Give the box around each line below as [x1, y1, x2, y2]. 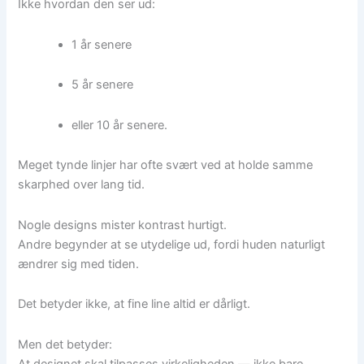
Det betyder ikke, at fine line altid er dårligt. [18, 297, 251, 312]
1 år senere [71, 37, 132, 52]
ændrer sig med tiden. [18, 256, 140, 271]
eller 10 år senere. [71, 117, 168, 132]
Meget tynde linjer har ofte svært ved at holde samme [18, 158, 314, 173]
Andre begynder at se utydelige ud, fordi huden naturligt [18, 236, 326, 252]
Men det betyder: [18, 336, 113, 352]
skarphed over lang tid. [18, 177, 145, 193]
